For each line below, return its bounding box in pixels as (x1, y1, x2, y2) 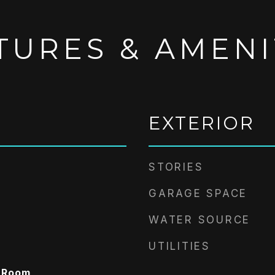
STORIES (149, 161, 204, 173)
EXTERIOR (149, 112, 255, 134)
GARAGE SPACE (149, 187, 247, 199)
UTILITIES (149, 240, 211, 252)
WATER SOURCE (149, 214, 250, 226)
